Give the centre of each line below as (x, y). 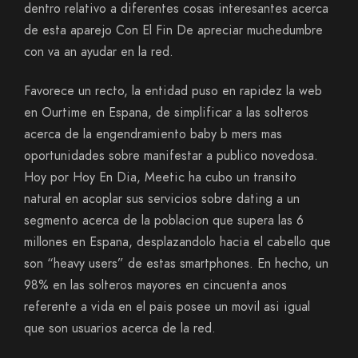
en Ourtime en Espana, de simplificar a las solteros (166, 113)
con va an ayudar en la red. (99, 52)
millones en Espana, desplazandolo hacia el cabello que (177, 242)
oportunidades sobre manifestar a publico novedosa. (171, 156)
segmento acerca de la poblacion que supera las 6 (164, 221)
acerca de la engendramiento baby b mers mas (153, 134)
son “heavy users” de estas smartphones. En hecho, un (176, 264)
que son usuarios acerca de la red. (120, 328)
